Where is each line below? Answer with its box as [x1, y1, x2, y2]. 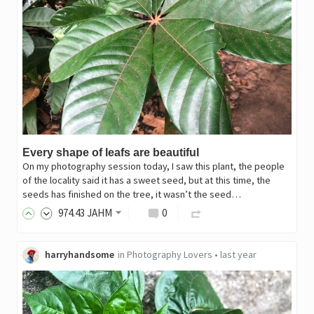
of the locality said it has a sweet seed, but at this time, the [22, 173, 271, 186]
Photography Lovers [126, 248, 212, 261]
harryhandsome [44, 248, 114, 261]
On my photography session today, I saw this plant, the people [22, 159, 285, 172]
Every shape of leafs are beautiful [22, 146, 199, 158]
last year [219, 248, 257, 261]
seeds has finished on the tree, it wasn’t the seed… [22, 187, 241, 200]
